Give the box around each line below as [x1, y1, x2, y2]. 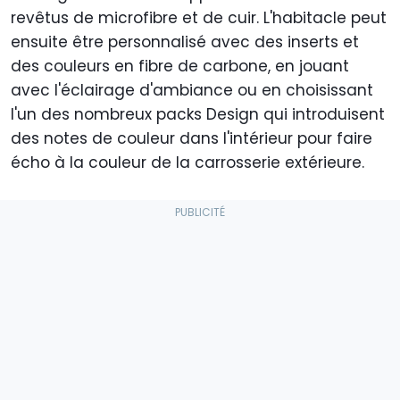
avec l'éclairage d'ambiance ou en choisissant [11, 79, 373, 102]
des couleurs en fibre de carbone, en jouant [11, 55, 349, 78]
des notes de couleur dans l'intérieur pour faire [11, 128, 372, 150]
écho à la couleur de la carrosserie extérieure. [11, 152, 364, 174]
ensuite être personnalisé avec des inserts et [11, 31, 359, 54]
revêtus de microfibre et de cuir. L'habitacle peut [11, 7, 387, 29]
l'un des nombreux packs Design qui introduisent [11, 104, 385, 126]
